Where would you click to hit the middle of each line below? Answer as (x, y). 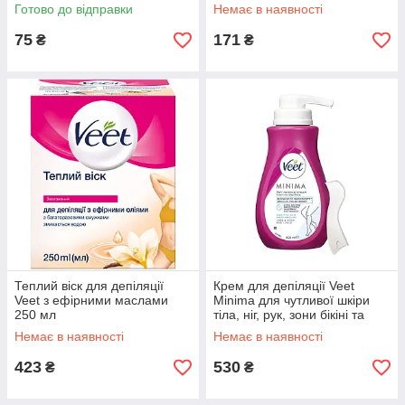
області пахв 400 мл (273, 329)
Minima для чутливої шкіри (292, 300)
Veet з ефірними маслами (91, 300)
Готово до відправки (74, 9)
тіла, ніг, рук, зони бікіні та (289, 315)
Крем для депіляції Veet (284, 286)
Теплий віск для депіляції (89, 286)
